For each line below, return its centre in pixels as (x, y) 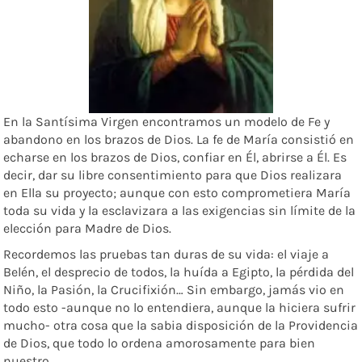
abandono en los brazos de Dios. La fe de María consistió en (179, 140)
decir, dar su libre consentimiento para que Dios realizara (173, 175)
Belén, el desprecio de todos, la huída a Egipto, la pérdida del (179, 272)
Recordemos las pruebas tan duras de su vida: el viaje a (166, 255)
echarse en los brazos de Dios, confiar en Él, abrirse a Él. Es (175, 158)
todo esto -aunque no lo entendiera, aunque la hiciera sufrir (180, 308)
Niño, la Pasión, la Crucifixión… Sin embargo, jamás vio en (174, 290)
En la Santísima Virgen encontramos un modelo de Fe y (167, 122)
